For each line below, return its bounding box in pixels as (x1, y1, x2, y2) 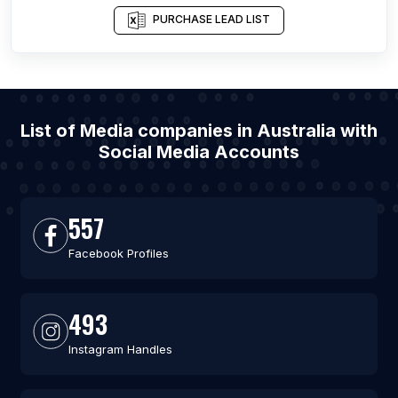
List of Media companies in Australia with (20, 120, 378, 141)
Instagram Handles (68, 342, 172, 356)
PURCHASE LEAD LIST (153, 12, 270, 27)
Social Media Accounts (99, 141, 299, 163)
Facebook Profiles (68, 246, 169, 260)
